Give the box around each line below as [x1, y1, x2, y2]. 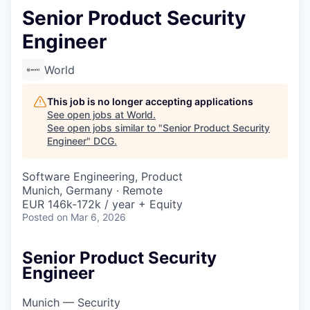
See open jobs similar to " [47, 122, 163, 134]
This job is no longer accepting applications [47, 95, 253, 107]
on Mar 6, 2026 [57, 211, 126, 223]
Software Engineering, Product [22, 170, 183, 183]
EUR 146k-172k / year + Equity [22, 197, 183, 211]
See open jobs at [47, 109, 127, 120]
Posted [22, 211, 54, 223]
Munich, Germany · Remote [22, 183, 163, 197]
